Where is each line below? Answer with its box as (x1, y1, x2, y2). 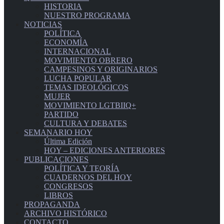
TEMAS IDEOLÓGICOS (44, 83, 128, 92)
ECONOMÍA (44, 38, 88, 47)
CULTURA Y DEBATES (44, 119, 127, 128)
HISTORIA (44, 2, 82, 11)
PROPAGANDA (24, 200, 80, 209)
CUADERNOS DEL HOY (44, 173, 132, 182)
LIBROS (44, 191, 73, 200)
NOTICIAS (24, 20, 62, 29)
